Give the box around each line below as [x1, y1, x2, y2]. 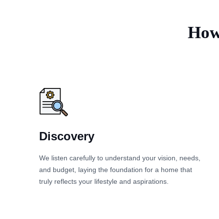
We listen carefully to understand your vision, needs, [39, 153, 200, 162]
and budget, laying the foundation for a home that [39, 165, 192, 174]
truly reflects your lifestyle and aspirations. [39, 177, 169, 185]
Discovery [39, 129, 94, 143]
